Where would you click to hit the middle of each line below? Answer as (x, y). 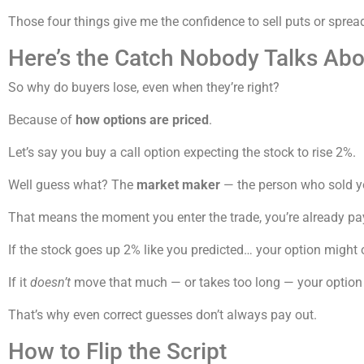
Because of (42, 120)
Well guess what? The (72, 185)
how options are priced (142, 120)
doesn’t (50, 283)
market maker (178, 185)
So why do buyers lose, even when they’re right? (144, 88)
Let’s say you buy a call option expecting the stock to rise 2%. (182, 153)
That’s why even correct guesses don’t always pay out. (162, 315)
